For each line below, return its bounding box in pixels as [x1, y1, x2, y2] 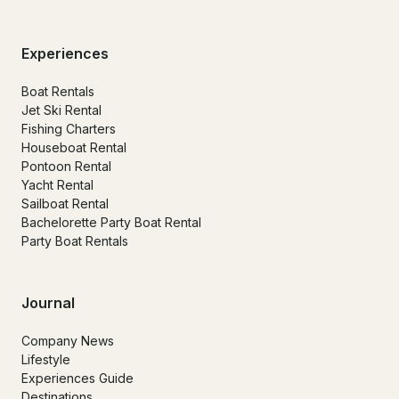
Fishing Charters [21, 121, 116, 137]
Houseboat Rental [21, 140, 126, 156]
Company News [21, 333, 114, 349]
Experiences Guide [21, 370, 134, 387]
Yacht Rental [21, 177, 94, 193]
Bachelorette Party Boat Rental [21, 215, 201, 231]
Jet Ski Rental [21, 102, 102, 118]
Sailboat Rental [21, 196, 109, 212]
